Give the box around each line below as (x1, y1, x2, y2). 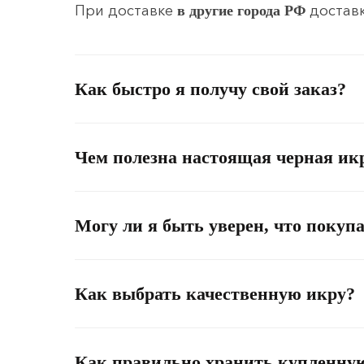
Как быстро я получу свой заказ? (75, 79, 346, 100)
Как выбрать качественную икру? (75, 284, 355, 305)
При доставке (75, 2, 177, 20)
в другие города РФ (177, 2, 305, 19)
